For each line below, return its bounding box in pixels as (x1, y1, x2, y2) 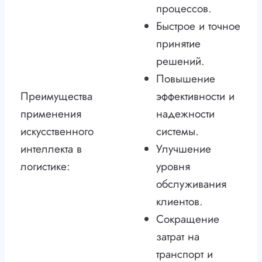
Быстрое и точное (156, 18, 240, 35)
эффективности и (156, 88, 235, 105)
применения (20, 106, 81, 122)
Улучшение (156, 141, 211, 157)
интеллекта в (20, 141, 82, 157)
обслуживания (156, 176, 226, 192)
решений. (156, 53, 205, 70)
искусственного (20, 123, 94, 140)
